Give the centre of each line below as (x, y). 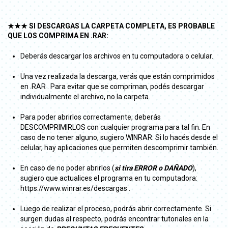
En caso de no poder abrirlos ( (67, 168)
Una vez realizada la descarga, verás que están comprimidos (118, 76)
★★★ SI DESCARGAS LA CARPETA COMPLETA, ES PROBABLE (111, 26)
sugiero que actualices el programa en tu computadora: (109, 178)
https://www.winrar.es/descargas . (75, 188)
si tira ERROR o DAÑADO (153, 168)
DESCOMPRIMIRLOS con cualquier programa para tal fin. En (115, 127)
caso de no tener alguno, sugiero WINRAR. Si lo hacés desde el (119, 137)
